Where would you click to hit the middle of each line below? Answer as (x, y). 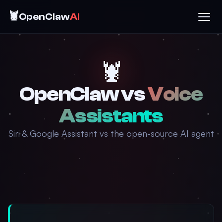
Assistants (111, 116)
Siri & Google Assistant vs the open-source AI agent (111, 133)
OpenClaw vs (83, 94)
